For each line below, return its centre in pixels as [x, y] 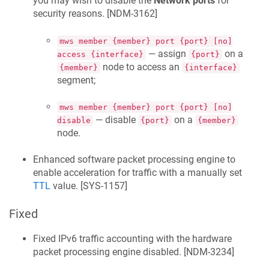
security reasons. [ [71, 14]
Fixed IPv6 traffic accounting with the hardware [132, 239]
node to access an [141, 67]
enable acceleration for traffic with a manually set [138, 173]
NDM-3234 [209, 252]
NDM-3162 [132, 14]
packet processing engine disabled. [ [110, 252]
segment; [76, 80]
